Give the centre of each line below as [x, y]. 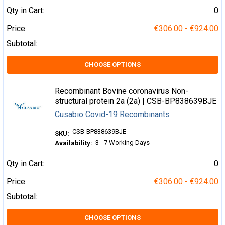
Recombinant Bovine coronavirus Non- [122, 91]
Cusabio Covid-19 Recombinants [113, 114]
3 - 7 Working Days [123, 142]
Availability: [74, 143]
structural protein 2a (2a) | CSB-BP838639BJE [136, 101]
